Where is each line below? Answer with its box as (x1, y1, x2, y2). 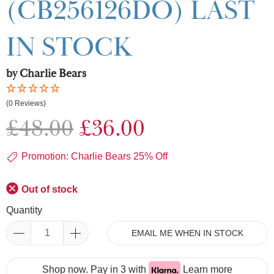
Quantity (6, 205, 42, 216)
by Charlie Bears (6, 66, 86, 81)
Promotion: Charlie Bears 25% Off (21, 151, 168, 162)
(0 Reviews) (6, 99, 46, 108)
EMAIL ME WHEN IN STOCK (131, 228, 243, 239)
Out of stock (21, 184, 78, 195)
